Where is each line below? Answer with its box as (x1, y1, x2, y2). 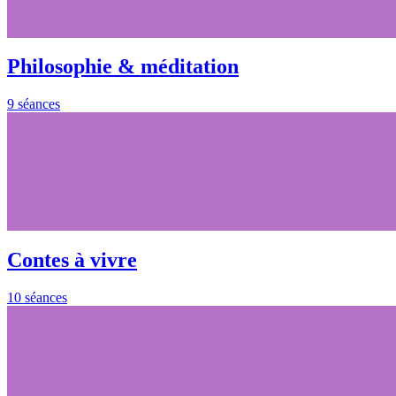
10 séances (7, 290, 67, 306)
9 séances (7, 96, 60, 112)
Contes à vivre (7, 248, 137, 272)
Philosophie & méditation (7, 55, 239, 79)
